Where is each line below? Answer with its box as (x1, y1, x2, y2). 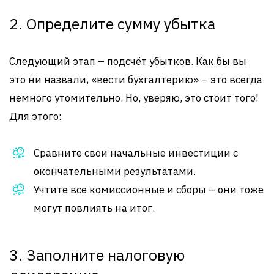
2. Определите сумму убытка (9, 13, 215, 34)
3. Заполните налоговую (9, 245, 185, 265)
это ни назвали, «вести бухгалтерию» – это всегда (9, 73, 262, 86)
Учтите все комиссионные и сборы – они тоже (34, 183, 264, 196)
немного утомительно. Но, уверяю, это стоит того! (9, 91, 259, 105)
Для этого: (9, 109, 62, 123)
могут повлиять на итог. (34, 201, 155, 215)
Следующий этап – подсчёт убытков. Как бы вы (9, 54, 246, 68)
